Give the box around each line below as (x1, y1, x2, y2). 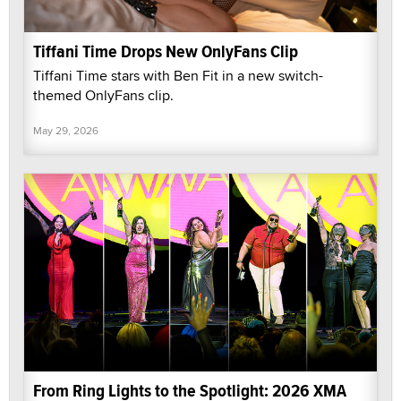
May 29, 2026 (33, 122, 98, 138)
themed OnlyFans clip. (33, 84, 174, 106)
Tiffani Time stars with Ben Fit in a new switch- (33, 64, 323, 86)
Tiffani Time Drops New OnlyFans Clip (33, 38, 298, 64)
